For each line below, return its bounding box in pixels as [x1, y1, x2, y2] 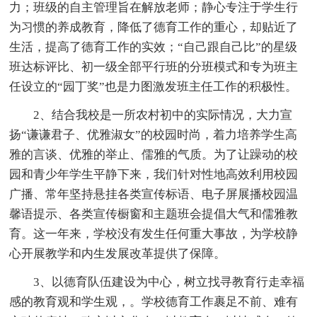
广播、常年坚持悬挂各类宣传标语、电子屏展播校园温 [9, 187, 299, 201]
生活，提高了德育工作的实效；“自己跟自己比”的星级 [9, 40, 298, 54]
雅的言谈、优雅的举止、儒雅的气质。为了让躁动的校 [9, 147, 299, 161]
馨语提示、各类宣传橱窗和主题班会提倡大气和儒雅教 [9, 207, 299, 221]
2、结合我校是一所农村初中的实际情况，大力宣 [9, 108, 293, 122]
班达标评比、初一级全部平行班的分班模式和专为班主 [9, 59, 299, 74]
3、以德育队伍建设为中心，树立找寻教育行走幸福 [9, 275, 305, 289]
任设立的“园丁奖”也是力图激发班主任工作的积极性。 [9, 79, 298, 93]
